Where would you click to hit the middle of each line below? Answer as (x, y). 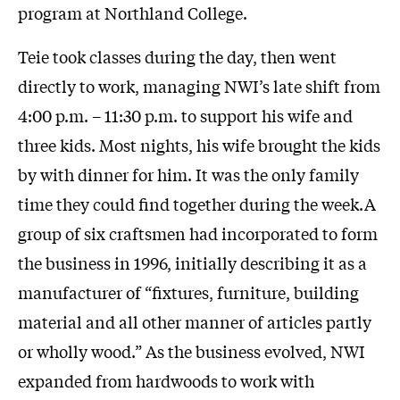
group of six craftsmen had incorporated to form (198, 233)
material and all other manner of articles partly (195, 322)
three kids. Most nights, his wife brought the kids (199, 145)
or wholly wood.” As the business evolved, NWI (192, 351)
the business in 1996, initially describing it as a (192, 263)
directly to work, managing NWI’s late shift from (199, 86)
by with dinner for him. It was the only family (188, 175)
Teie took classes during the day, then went (177, 57)
